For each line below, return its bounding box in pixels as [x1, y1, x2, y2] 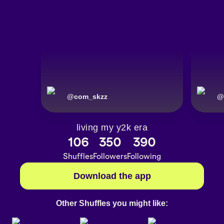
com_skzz [74, 92, 107, 101]
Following [127, 151, 161, 161]
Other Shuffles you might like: [56, 198, 168, 207]
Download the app [73, 171, 151, 181]
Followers [93, 151, 127, 161]
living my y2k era [76, 122, 148, 133]
